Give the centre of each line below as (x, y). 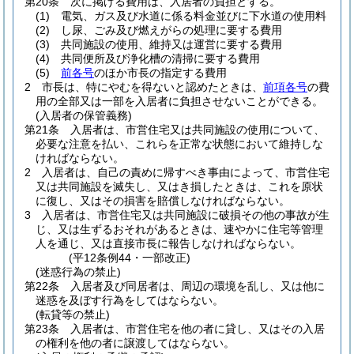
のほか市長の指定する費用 (160, 73)
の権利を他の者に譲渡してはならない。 (135, 343)
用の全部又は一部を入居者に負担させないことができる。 (179, 101)
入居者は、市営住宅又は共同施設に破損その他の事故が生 (186, 215)
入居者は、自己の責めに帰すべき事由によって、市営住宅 (186, 172)
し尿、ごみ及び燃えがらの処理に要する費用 (171, 30)
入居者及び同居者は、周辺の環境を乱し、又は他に (198, 286)
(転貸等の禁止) (73, 314)
